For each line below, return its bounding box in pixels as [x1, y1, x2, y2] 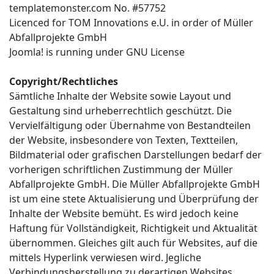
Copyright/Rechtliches [9, 75, 118, 88]
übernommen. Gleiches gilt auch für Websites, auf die [9, 236, 257, 250]
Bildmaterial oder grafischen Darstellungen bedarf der [9, 148, 262, 161]
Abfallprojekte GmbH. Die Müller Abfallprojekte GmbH [9, 177, 260, 191]
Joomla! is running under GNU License [9, 45, 185, 59]
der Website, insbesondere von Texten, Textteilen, [9, 133, 238, 147]
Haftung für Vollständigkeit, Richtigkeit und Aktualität [9, 221, 257, 235]
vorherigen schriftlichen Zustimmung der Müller [9, 163, 233, 176]
